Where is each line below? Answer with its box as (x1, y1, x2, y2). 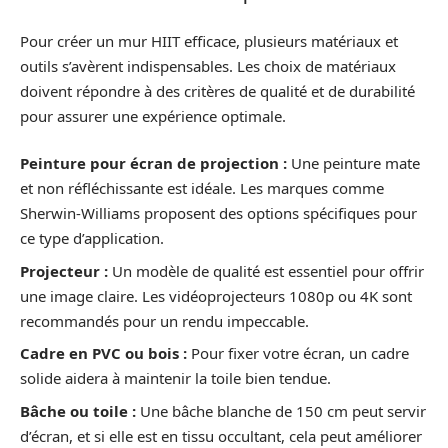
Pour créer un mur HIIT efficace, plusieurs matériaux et (20, 30, 398, 51)
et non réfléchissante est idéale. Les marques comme (20, 178, 384, 198)
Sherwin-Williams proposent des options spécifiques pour (20, 203, 417, 223)
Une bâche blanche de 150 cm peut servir (136, 400, 426, 421)
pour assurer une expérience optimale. (20, 105, 286, 126)
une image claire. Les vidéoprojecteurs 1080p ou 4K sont (20, 285, 412, 306)
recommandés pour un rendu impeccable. (20, 310, 309, 331)
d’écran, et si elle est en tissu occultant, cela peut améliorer (20, 425, 422, 446)
